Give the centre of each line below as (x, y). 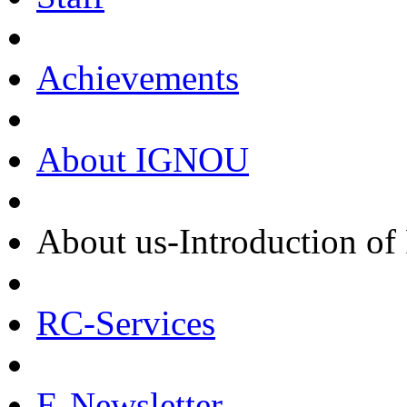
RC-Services (126, 323)
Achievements (138, 78)
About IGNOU (143, 159)
